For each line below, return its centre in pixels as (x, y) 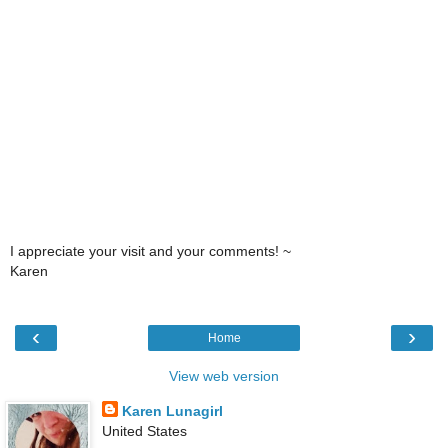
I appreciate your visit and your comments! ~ (150, 250)
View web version (224, 376)
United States (144, 431)
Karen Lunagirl (172, 411)
